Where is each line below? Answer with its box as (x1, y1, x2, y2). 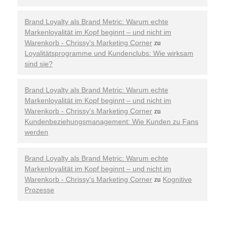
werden (25, 128, 48, 136)
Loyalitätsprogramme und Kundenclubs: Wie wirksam (25, 49, 193, 57)
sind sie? (25, 59, 53, 68)
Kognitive (163, 175, 192, 183)
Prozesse (25, 186, 54, 194)
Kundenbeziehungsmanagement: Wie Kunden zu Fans (25, 117, 198, 126)
